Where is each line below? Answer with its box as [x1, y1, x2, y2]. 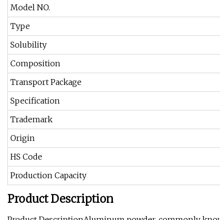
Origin [10, 133, 35, 143]
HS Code [10, 152, 42, 162]
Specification [10, 96, 60, 106]
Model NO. [10, 2, 50, 13]
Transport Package [10, 77, 82, 87]
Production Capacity [10, 170, 86, 181]
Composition [10, 58, 60, 69]
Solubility [10, 40, 47, 50]
